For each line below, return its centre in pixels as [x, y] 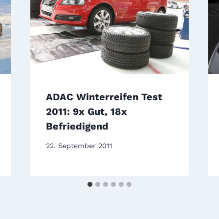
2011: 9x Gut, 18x [86, 112]
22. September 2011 [79, 146]
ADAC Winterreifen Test [104, 97]
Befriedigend [77, 126]
